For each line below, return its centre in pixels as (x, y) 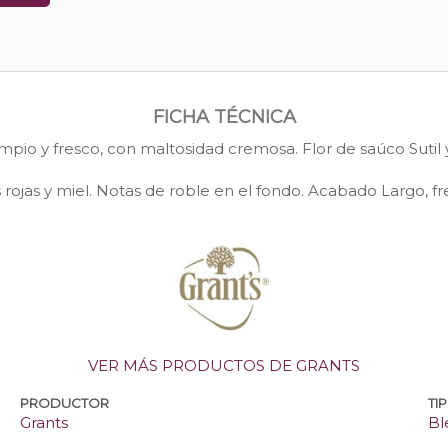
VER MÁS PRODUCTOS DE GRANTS (224, 366)
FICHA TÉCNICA (224, 117)
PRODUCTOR (65, 403)
